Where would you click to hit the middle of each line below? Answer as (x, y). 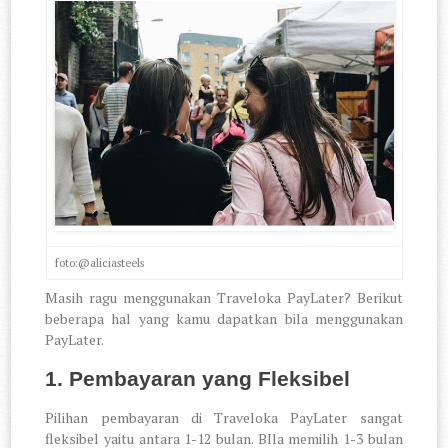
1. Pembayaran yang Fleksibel (198, 379)
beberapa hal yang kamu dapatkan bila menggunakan (224, 319)
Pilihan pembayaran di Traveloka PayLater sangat (224, 417)
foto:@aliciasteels (99, 263)
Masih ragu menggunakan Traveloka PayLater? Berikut (224, 298)
